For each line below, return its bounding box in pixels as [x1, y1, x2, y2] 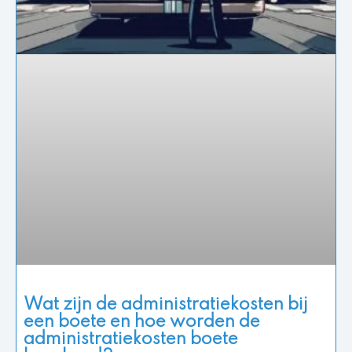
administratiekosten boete [24, 331, 238, 349]
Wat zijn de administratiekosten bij [24, 296, 308, 314]
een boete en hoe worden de [24, 313, 260, 332]
